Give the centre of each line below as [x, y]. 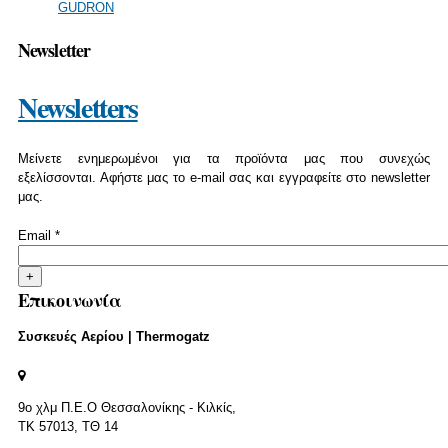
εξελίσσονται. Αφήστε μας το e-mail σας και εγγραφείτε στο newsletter [224, 177]
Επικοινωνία [70, 299]
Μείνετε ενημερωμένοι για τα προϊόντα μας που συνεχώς [224, 158]
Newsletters [78, 107]
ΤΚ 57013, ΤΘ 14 [68, 426]
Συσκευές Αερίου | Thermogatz [114, 336]
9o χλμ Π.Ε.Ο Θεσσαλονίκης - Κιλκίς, [127, 407]
